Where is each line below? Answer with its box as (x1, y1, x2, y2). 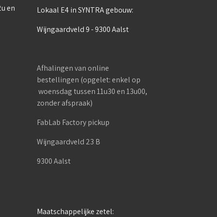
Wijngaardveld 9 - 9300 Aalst (37, 24, 129, 34)
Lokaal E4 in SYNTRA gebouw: (37, 5, 133, 15)
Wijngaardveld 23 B (37, 137, 102, 147)
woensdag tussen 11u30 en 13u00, (37, 86, 147, 96)
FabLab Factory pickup (37, 117, 109, 127)
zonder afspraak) (37, 98, 93, 108)
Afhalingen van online (37, 63, 109, 73)
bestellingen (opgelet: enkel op (37, 75, 140, 85)
